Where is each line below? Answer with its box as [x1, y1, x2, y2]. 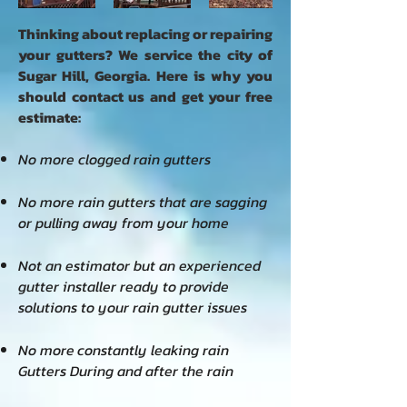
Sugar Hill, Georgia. [18, 65, 156, 86]
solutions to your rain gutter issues [18, 296, 247, 318]
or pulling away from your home [18, 212, 229, 233]
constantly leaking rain [77, 339, 229, 361]
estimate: [18, 106, 81, 128]
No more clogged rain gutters [18, 148, 211, 170]
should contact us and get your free [18, 85, 273, 107]
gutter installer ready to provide [18, 275, 229, 297]
